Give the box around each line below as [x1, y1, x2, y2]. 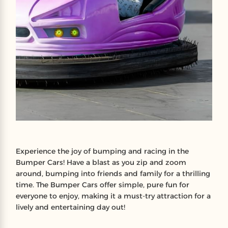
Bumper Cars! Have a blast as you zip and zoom [15, 158, 186, 167]
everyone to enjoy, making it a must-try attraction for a [15, 191, 211, 201]
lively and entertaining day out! [15, 203, 125, 212]
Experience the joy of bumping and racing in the [15, 147, 189, 156]
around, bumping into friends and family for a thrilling [15, 169, 210, 178]
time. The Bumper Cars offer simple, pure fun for [15, 180, 189, 189]
